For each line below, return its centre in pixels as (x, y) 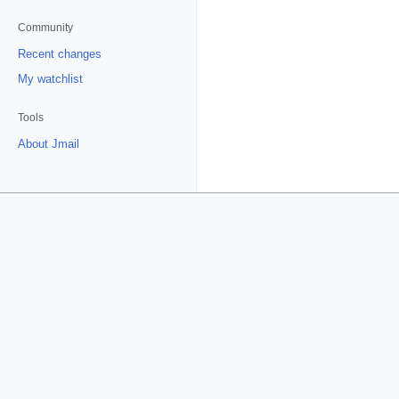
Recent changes (60, 54)
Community (45, 28)
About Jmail (49, 144)
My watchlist (50, 79)
